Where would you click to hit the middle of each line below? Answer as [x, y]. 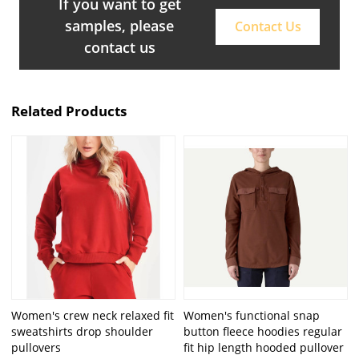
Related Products [69, 111]
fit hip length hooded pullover [264, 347]
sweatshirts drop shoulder [83, 331]
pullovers [36, 347]
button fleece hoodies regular [263, 331]
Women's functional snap [252, 315]
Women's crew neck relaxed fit [93, 315]
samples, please [119, 26]
